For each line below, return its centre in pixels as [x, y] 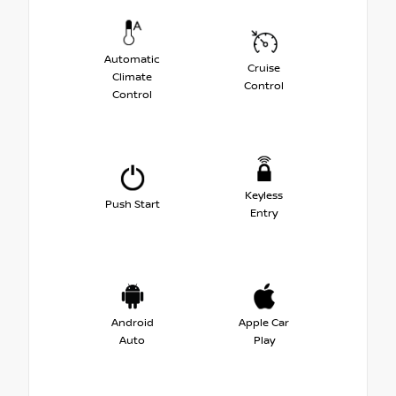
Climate [132, 78]
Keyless [264, 196]
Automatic [132, 60]
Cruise [264, 69]
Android [132, 324]
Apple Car [264, 324]
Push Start [132, 205]
